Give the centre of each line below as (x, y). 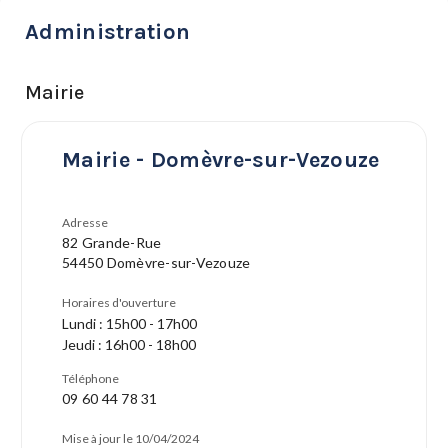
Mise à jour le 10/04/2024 (130, 438)
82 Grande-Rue (112, 242)
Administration (108, 32)
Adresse (85, 222)
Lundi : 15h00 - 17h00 (129, 323)
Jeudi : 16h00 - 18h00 (129, 344)
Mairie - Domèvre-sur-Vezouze (221, 160)
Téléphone (90, 378)
